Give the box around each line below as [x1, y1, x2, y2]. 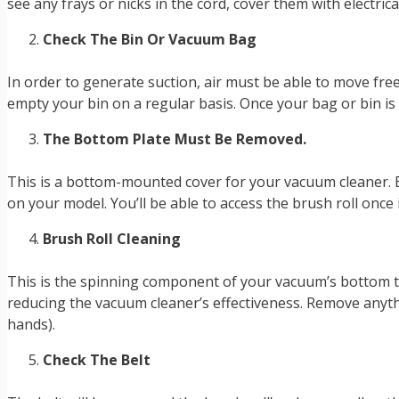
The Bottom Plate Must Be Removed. [43, 129, 306, 150]
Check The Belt [43, 350, 151, 370]
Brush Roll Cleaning [43, 229, 181, 249]
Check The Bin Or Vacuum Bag [43, 29, 256, 50]
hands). [7, 314, 55, 335]
